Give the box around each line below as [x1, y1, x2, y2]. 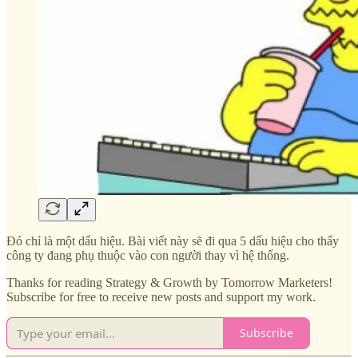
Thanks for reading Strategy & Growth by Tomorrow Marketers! [6, 275, 332, 289]
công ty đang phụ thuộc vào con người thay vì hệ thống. [6, 248, 289, 262]
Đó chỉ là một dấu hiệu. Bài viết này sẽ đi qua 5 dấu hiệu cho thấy [6, 233, 339, 248]
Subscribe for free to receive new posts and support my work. [6, 289, 316, 304]
